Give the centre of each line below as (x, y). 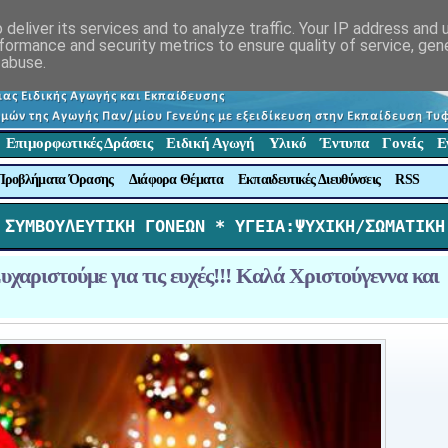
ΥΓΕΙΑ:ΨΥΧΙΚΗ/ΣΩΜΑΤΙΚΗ (335, 226)
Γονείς (402, 143)
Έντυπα (344, 143)
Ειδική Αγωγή (210, 143)
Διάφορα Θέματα (175, 179)
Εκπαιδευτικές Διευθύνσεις (309, 179)
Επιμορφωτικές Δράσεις (79, 143)
